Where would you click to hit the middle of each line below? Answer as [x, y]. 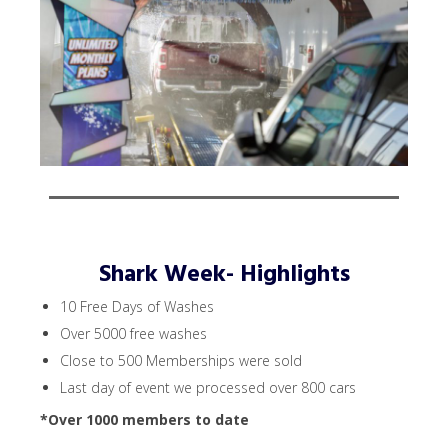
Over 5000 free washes [133, 334]
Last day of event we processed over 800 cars [208, 388]
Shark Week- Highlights [224, 274]
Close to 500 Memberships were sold [181, 361]
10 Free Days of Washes [137, 307]
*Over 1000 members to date [144, 420]
